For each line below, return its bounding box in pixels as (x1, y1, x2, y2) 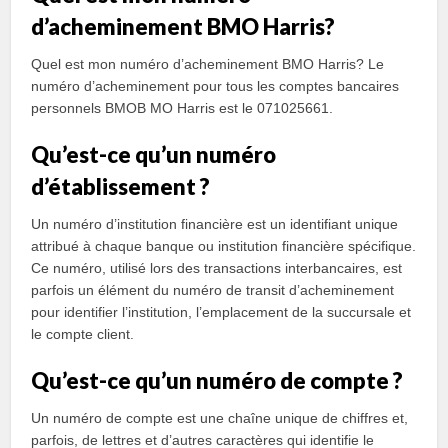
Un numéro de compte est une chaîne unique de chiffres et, (31, 410, 409, 426)
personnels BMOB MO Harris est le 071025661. (31, 100, 334, 116)
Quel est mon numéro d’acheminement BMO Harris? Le (31, 56, 385, 72)
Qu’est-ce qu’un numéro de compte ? (31, 367, 404, 394)
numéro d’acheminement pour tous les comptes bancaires (31, 78, 400, 94)
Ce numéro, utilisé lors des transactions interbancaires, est (31, 260, 403, 276)
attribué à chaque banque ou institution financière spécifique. (31, 238, 417, 254)
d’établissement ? (31, 173, 211, 200)
